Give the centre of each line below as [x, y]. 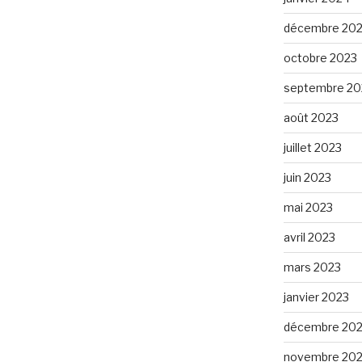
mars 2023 [312, 267]
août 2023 [311, 117]
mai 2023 [308, 207]
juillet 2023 [312, 147]
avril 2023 [309, 237]
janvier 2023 [316, 297]
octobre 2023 [320, 57]
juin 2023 [307, 177]
